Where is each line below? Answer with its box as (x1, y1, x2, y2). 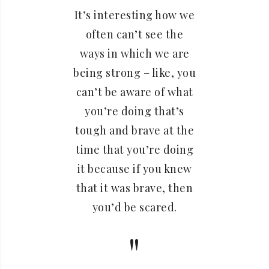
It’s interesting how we (74, 8, 195, 22)
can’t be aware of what (76, 85, 193, 99)
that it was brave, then (76, 181, 193, 195)
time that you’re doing (76, 142, 193, 157)
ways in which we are (79, 46, 190, 61)
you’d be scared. (92, 200, 177, 214)
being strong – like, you (73, 65, 196, 80)
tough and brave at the (75, 123, 194, 138)
